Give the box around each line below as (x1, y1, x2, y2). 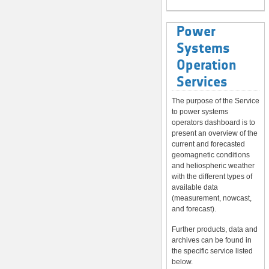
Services (177, 73, 228, 90)
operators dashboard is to (172, 118, 255, 127)
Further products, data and (172, 225, 258, 234)
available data (172, 183, 218, 192)
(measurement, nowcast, (172, 193, 252, 202)
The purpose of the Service (172, 96, 259, 105)
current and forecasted (172, 139, 245, 148)
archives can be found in (172, 235, 252, 244)
